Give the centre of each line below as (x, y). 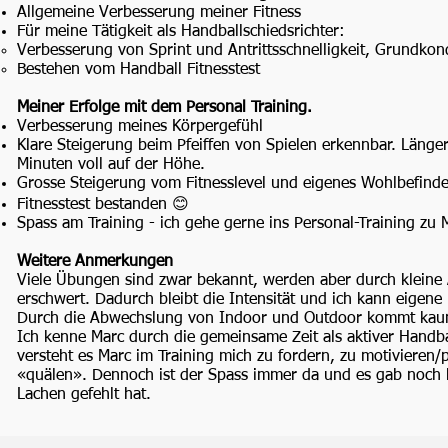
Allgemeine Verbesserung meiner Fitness (159, 13)
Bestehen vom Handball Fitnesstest (138, 70)
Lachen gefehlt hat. (84, 395)
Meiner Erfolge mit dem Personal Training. (164, 108)
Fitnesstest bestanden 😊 (103, 205)
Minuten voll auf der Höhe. (111, 165)
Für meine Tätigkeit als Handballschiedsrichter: (181, 32)
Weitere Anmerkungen (95, 262)
